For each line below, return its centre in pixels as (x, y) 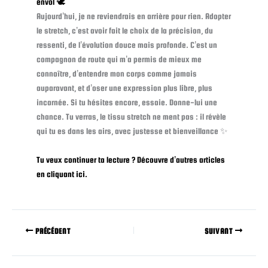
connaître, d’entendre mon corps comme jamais (116, 74)
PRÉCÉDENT (52, 231)
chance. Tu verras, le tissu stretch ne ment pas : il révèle (131, 117)
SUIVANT (220, 231)
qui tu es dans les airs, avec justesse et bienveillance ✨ (132, 131)
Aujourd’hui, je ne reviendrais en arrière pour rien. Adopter (133, 16)
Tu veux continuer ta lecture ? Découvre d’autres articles (130, 160)
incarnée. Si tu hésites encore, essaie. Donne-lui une (127, 103)
